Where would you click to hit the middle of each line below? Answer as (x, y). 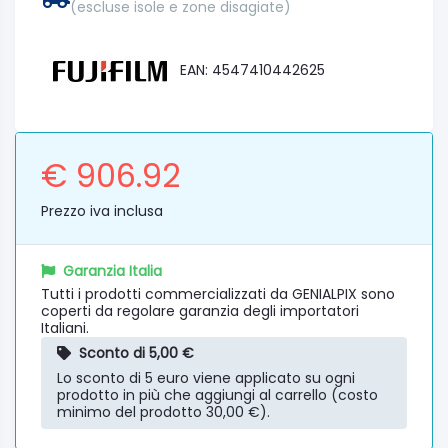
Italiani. (65, 327)
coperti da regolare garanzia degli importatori (200, 310)
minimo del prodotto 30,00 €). (163, 411)
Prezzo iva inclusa (102, 210)
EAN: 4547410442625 (252, 69)
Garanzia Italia (112, 270)
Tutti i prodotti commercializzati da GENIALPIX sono (218, 293)
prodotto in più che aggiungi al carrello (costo (217, 394)
